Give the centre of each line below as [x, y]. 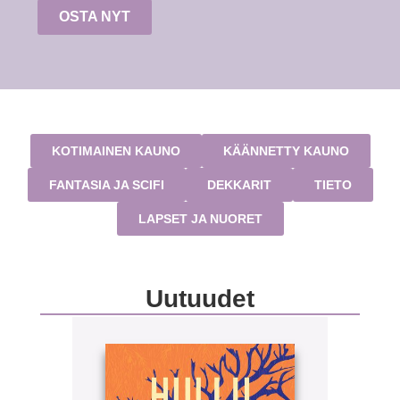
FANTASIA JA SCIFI [106, 184]
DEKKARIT [239, 184]
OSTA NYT [95, 17]
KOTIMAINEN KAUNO [116, 150]
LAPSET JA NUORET [200, 218]
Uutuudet [200, 298]
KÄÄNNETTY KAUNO [286, 150]
